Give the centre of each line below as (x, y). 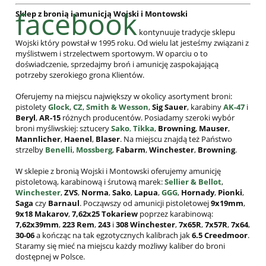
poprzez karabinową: (175, 214)
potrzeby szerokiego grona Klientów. (80, 75)
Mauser (213, 129)
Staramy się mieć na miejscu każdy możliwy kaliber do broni (120, 246)
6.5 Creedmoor (220, 235)
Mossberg (94, 150)
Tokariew (120, 214)
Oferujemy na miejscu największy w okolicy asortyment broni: (124, 96)
